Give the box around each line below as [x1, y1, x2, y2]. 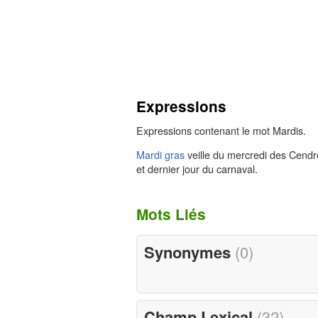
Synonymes [143, 240, 235, 263]
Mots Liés [136, 204, 206, 225]
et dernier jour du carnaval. [136, 161, 258, 177]
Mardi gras [136, 147, 185, 163]
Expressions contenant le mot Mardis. [136, 123, 306, 138]
